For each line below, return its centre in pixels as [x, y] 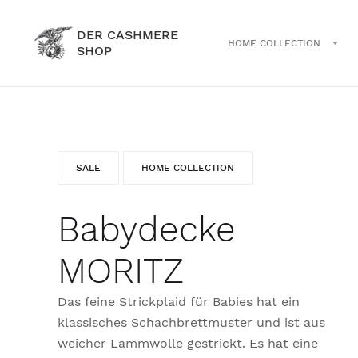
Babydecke [147, 229]
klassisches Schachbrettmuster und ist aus [191, 322]
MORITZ [121, 271]
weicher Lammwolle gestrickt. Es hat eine [188, 343]
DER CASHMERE [127, 35]
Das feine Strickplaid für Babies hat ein [179, 302]
